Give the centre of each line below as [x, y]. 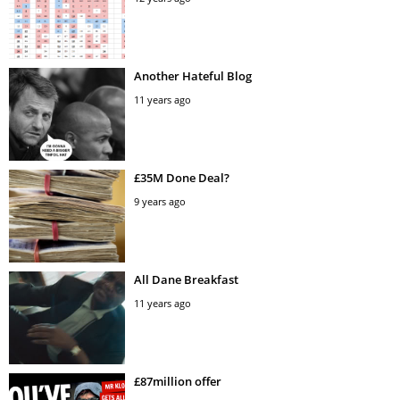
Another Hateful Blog [193, 75]
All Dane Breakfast [186, 279]
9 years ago [160, 201]
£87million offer [178, 381]
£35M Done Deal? [182, 177]
